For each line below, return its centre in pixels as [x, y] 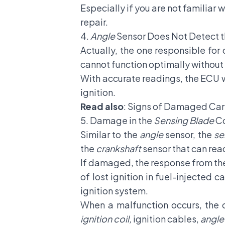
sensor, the [188, 134]
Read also [102, 106]
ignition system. [115, 191]
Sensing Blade [184, 120]
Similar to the [110, 134]
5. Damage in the [117, 120]
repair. [95, 22]
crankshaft [119, 148]
